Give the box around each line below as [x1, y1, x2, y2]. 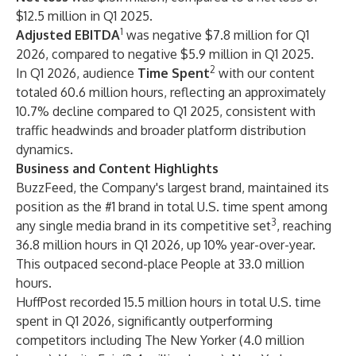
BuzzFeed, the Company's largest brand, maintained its [16, 180, 329, 195]
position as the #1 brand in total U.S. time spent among [16, 199, 327, 215]
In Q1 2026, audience [16, 65, 137, 81]
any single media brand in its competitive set [16, 218, 271, 234]
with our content [215, 65, 315, 81]
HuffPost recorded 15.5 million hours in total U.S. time [16, 294, 321, 310]
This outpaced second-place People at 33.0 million [16, 256, 304, 272]
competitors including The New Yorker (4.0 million [16, 332, 304, 348]
